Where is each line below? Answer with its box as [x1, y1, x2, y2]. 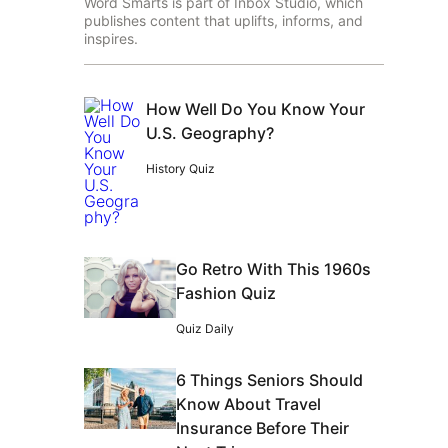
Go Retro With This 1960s [176, 259, 371, 279]
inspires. [84, 30, 138, 47]
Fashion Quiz [176, 283, 276, 303]
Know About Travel [176, 394, 321, 414]
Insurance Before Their [176, 418, 349, 438]
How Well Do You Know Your [146, 99, 366, 119]
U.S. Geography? [146, 123, 275, 143]
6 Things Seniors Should [176, 370, 363, 390]
